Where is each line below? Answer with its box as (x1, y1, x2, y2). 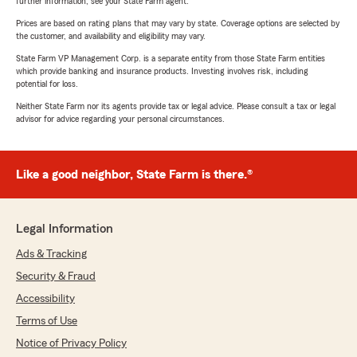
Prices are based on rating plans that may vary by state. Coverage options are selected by (16, 18, 339, 29)
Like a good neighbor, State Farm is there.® (16, 168, 253, 182)
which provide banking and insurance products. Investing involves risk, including (16, 66, 308, 76)
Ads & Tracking (16, 249, 87, 261)
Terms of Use (16, 316, 77, 328)
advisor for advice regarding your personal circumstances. (16, 114, 225, 124)
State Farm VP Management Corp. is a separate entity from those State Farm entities (16, 53, 325, 64)
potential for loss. (16, 79, 78, 89)
